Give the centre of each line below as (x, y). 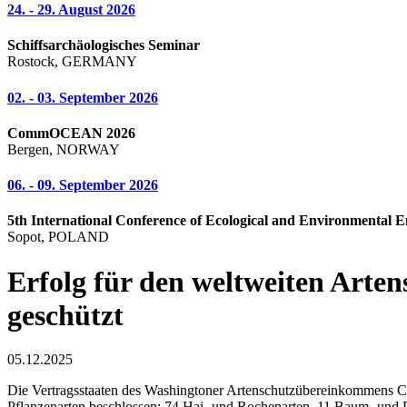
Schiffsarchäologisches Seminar (104, 45)
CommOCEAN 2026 (71, 133)
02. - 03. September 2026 (83, 97)
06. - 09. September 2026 (83, 185)
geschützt (65, 315)
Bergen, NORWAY (64, 149)
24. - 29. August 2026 (71, 10)
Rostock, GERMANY (72, 62)
